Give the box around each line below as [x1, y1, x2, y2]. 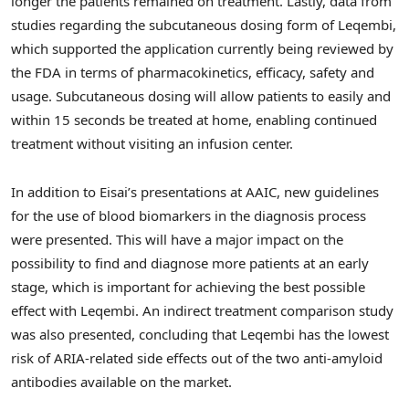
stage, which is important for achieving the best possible [11, 277, 365, 296]
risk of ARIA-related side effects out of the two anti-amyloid [11, 348, 383, 367]
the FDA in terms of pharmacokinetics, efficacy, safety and [11, 63, 374, 82]
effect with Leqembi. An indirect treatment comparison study [11, 300, 393, 320]
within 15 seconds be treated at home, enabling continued [11, 110, 377, 130]
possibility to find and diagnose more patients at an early [11, 253, 369, 272]
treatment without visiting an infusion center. [11, 134, 293, 153]
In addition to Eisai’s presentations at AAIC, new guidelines [11, 182, 379, 201]
